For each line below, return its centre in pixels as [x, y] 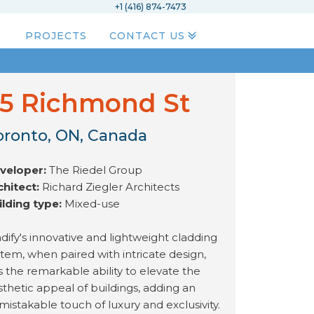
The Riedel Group [95, 170]
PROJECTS [56, 36]
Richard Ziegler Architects [110, 187]
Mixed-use [93, 204]
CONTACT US [148, 36]
